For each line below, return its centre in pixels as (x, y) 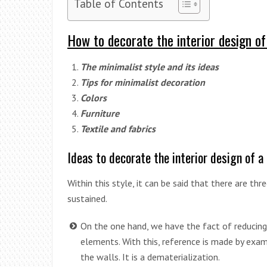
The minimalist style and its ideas (150, 66)
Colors (94, 97)
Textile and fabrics (118, 128)
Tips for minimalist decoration (143, 82)
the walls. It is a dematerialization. (150, 257)
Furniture (100, 113)
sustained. (87, 198)
